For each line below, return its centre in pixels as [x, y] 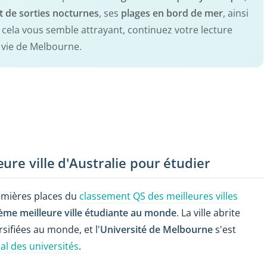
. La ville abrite [208, 212]
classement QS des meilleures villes [159, 196]
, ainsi [236, 13]
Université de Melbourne [156, 229]
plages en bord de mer [172, 13]
